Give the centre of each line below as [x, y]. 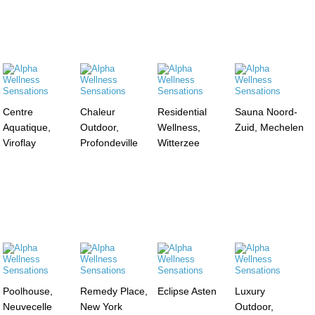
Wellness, [179, 127]
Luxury [250, 291]
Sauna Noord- [266, 111]
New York [102, 306]
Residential [182, 111]
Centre [18, 111]
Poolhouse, [28, 291]
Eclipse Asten [187, 291]
